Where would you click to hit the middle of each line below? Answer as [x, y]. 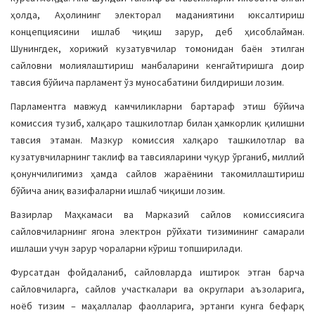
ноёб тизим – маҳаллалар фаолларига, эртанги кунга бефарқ [157, 306]
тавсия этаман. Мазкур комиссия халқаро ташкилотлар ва [157, 140]
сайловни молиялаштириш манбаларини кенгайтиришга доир [157, 65]
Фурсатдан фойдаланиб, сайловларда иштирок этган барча [157, 272]
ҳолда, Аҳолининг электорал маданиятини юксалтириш [157, 15]
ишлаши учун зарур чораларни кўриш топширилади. [127, 248]
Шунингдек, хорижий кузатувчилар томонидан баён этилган [157, 49]
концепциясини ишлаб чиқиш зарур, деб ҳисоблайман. [157, 32]
